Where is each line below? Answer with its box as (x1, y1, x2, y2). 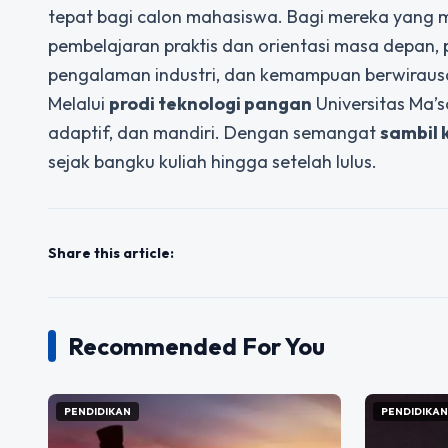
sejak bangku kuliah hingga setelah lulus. (48, 150, 377, 173)
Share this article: (48, 244, 174, 262)
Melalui (48, 92, 109, 115)
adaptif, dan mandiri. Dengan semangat (48, 121, 380, 144)
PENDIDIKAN (64, 405, 131, 418)
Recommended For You (68, 331, 325, 361)
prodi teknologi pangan (109, 92, 312, 115)
